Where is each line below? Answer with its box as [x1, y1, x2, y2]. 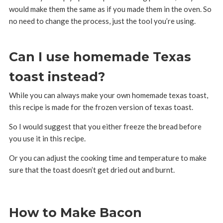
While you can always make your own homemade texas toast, [8, 91, 208, 100]
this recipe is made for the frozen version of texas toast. [8, 103, 193, 112]
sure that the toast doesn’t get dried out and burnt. [8, 165, 175, 175]
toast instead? [8, 69, 109, 85]
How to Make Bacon [8, 205, 142, 221]
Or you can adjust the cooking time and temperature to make [8, 153, 207, 163]
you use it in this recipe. [8, 134, 86, 143]
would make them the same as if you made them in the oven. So [8, 4, 212, 14]
